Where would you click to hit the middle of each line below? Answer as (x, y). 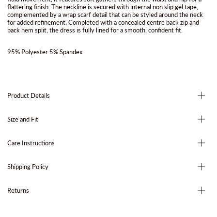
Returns (18, 190)
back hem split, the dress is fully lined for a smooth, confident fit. (95, 30)
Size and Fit (23, 119)
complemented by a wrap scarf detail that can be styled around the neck (105, 15)
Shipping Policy (28, 166)
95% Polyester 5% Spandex (45, 52)
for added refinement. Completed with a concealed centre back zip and (103, 23)
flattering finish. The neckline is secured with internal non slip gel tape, (103, 7)
